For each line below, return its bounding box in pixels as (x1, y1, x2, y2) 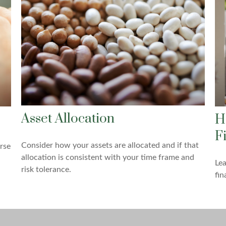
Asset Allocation (21, 110, 115, 128)
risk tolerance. (21, 165, 72, 174)
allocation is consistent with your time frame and (21, 153, 195, 162)
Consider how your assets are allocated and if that (21, 141, 199, 150)
